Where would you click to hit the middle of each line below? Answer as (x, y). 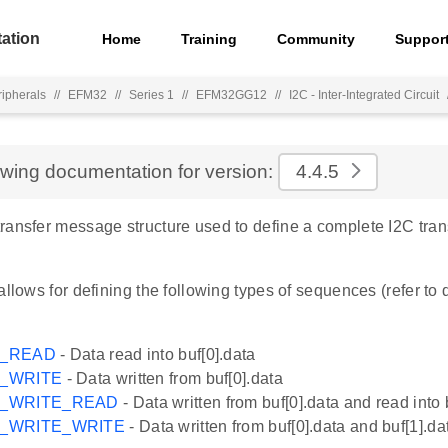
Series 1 (151, 95)
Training (209, 38)
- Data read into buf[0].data (155, 354)
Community (316, 38)
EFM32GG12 (231, 95)
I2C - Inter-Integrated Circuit (364, 95)
